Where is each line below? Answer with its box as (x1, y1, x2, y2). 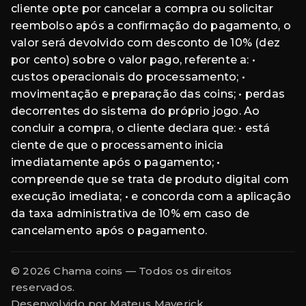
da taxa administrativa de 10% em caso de (11, 207, 250, 221)
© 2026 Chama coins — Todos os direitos (11, 264, 232, 278)
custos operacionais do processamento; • (11, 70, 245, 84)
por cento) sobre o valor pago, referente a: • (11, 53, 256, 67)
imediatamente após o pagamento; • (11, 156, 221, 169)
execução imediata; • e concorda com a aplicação (11, 190, 292, 204)
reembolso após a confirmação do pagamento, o (11, 19, 291, 33)
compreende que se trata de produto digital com (11, 173, 290, 186)
